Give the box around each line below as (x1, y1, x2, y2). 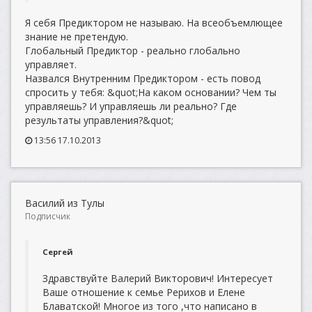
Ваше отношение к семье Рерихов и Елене (42, 286, 245, 299)
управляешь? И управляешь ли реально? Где (25, 100, 237, 113)
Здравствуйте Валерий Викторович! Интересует (42, 272, 273, 285)
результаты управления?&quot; (25, 114, 173, 127)
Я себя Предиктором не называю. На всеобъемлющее (25, 16, 283, 29)
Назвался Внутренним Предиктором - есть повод (25, 72, 260, 85)
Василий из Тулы (25, 196, 104, 210)
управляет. (25, 58, 77, 71)
